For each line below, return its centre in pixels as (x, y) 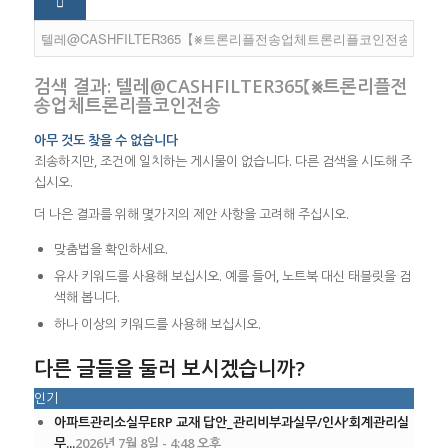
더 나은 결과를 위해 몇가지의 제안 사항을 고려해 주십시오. (191, 214)
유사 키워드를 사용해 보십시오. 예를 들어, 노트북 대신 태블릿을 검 (232, 276)
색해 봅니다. (86, 297)
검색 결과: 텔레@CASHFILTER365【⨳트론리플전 (220, 86)
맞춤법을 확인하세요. (110, 249)
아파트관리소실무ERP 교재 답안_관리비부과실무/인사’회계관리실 (231, 422)
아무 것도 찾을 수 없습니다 (105, 140)
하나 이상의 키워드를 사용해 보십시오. (157, 324)
